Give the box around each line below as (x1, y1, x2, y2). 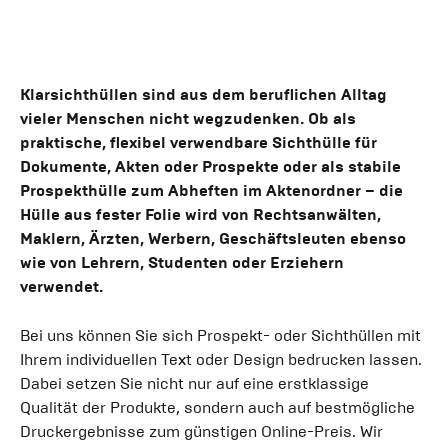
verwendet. (20, 276, 103, 296)
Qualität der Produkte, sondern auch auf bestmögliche (20, 397, 415, 417)
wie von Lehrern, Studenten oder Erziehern (20, 252, 344, 272)
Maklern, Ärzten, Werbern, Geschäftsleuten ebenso (20, 228, 406, 248)
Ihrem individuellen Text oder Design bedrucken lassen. (20, 349, 422, 369)
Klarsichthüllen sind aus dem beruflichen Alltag (20, 84, 387, 104)
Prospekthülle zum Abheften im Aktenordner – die (20, 180, 403, 200)
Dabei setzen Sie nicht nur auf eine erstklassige (20, 373, 369, 393)
